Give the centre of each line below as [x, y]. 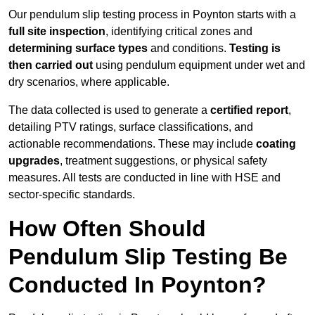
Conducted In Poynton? [137, 285]
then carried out [51, 65]
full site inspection [57, 32]
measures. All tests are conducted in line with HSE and [144, 178]
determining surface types [78, 49]
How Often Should [107, 229]
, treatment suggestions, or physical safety [163, 161]
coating [276, 144]
